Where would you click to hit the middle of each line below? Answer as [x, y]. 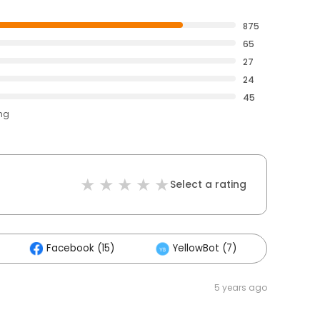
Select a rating [208, 184]
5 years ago [241, 287]
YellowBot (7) [205, 248]
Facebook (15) [80, 248]
